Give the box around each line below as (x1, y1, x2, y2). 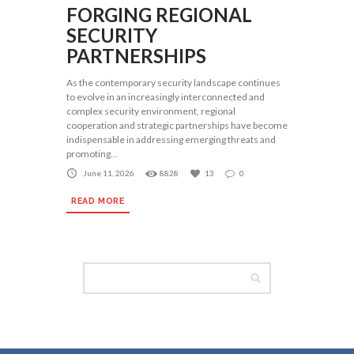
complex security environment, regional (66, 105, 235, 118)
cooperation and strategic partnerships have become (66, 119, 288, 132)
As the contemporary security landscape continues (66, 77, 281, 89)
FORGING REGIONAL (66, 3, 252, 27)
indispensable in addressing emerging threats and (66, 134, 276, 146)
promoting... (66, 148, 118, 160)
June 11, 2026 (83, 168, 134, 178)
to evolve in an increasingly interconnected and (66, 91, 265, 104)
